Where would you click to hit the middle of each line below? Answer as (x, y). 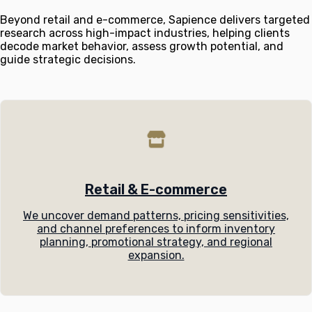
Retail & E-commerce (156, 189)
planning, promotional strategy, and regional (156, 242)
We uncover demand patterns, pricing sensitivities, (156, 215)
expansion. (156, 255)
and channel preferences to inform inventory (156, 228)
